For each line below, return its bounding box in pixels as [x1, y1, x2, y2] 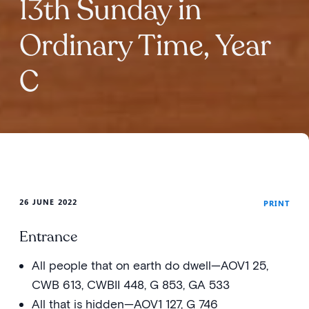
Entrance [19, 227, 77, 247]
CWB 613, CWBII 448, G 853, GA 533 [31, 277, 230, 292]
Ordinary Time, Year [19, 26, 270, 66]
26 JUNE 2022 [19, 197, 78, 207]
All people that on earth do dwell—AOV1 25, [31, 258, 268, 272]
